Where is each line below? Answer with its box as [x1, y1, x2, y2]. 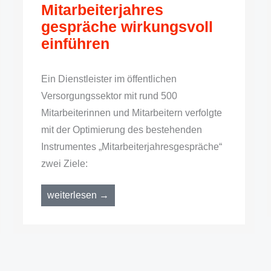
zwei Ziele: [41, 158, 88, 169]
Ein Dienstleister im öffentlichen [41, 74, 177, 84]
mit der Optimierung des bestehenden [41, 125, 203, 135]
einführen [41, 35, 110, 52]
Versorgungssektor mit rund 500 [41, 91, 178, 101]
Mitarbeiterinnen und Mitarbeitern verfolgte [41, 108, 223, 118]
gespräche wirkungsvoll [41, 18, 214, 35]
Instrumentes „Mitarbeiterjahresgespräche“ [41, 142, 223, 152]
